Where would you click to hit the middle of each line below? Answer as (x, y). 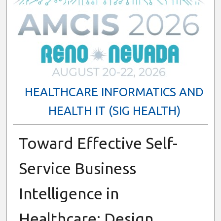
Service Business (77, 168)
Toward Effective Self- (98, 143)
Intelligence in (69, 193)
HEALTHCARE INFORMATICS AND (114, 92)
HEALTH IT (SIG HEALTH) (114, 111)
